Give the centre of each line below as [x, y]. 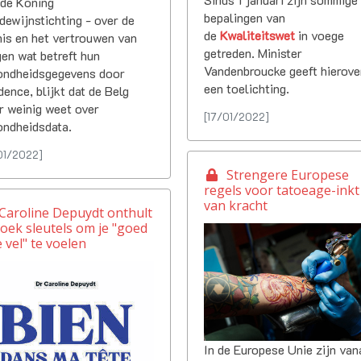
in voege [320, 35]
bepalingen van [245, 17]
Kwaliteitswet [258, 35]
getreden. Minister [253, 52]
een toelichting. [247, 88]
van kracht [236, 205]
